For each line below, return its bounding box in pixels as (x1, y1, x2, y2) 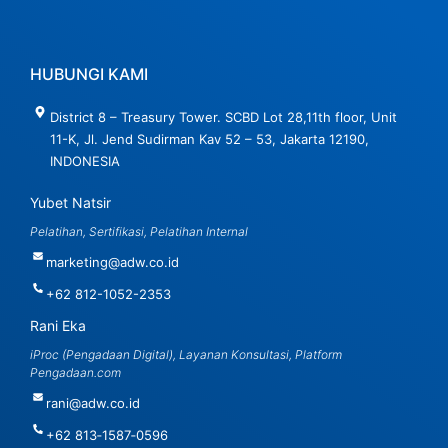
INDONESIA (50, 153, 120, 170)
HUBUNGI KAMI (30, 64, 148, 85)
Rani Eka (30, 317, 86, 335)
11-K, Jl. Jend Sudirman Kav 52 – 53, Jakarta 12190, (50, 131, 369, 148)
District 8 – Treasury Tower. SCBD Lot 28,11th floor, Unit (50, 109, 397, 126)
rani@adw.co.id (46, 395, 140, 412)
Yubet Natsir (30, 194, 111, 212)
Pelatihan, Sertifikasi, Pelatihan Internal (30, 224, 248, 240)
